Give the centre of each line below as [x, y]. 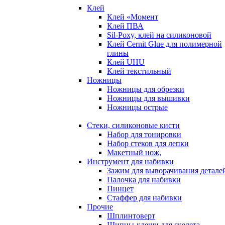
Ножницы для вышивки [148, 98]
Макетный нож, [134, 153]
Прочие [100, 207]
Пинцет [120, 189]
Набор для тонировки [144, 135]
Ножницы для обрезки [146, 89]
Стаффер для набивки [144, 198]
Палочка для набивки [144, 180]
